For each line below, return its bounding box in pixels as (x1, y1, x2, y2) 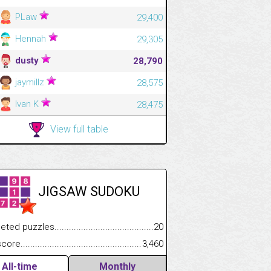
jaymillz (13, 76, 47, 88)
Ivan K (13, 98, 41, 109)
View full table (50, 123, 108, 135)
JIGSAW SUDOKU (38, 183, 140, 199)
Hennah (13, 33, 48, 44)
